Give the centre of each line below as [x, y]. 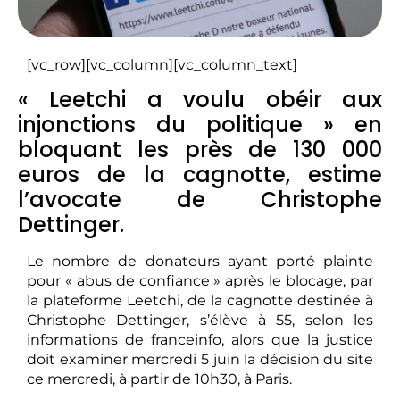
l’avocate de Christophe [200, 200]
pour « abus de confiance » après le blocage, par [200, 281]
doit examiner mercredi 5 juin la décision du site [200, 359]
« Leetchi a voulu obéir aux [200, 100]
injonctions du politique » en [200, 125]
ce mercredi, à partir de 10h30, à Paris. [159, 379]
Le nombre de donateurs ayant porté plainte [200, 261]
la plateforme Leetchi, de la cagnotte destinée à [200, 300]
